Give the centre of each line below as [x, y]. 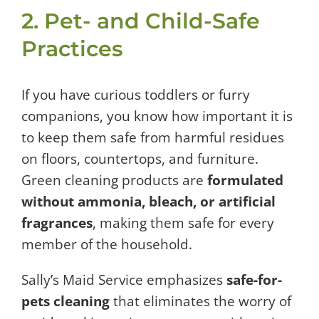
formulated [245, 180]
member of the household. [107, 244]
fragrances [57, 223]
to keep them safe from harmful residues [153, 137]
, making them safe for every [183, 223]
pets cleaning [66, 301]
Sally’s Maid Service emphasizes [124, 279]
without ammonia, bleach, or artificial [148, 201]
